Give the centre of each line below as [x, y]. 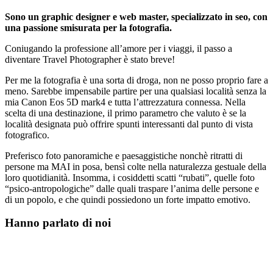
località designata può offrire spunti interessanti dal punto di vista [129, 124]
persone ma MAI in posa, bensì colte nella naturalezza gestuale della [136, 166]
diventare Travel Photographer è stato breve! [91, 59]
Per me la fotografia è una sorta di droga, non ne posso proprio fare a [136, 80]
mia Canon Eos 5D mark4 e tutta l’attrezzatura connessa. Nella [125, 102]
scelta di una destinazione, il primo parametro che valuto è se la [126, 113]
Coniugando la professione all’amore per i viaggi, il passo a [119, 48]
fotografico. [27, 135]
